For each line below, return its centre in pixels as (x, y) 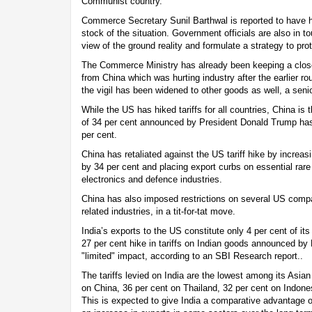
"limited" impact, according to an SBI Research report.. (192, 256)
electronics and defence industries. (152, 179)
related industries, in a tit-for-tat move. (158, 211)
